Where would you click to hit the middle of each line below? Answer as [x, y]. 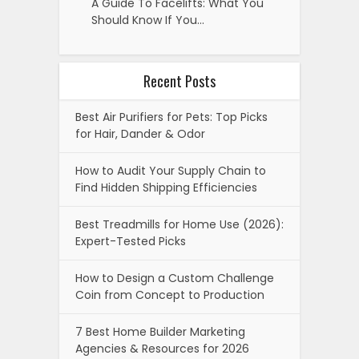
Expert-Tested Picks [131, 242]
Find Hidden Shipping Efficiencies [166, 188]
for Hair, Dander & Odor [140, 134]
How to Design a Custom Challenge [175, 278]
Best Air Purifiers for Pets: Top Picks [171, 117]
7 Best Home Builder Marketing [160, 332]
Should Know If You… [148, 20]
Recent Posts [179, 81]
